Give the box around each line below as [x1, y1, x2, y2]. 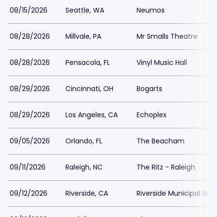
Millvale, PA [65, 31, 101, 41]
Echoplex [137, 110, 167, 120]
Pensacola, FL [65, 58, 110, 67]
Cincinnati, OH [65, 84, 113, 93]
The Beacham [137, 136, 185, 146]
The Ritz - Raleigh [137, 162, 195, 172]
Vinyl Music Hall [137, 58, 187, 67]
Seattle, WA [65, 5, 104, 15]
